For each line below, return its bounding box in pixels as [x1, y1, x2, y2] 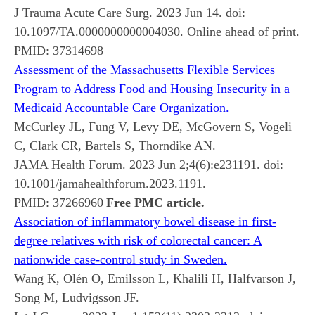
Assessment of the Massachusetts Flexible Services [14, 62, 275, 77]
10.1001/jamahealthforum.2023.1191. [14, 176, 206, 191]
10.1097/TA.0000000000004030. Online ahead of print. [14, 24, 300, 39]
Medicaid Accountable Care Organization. [14, 100, 229, 115]
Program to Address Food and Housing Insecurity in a [14, 81, 290, 96]
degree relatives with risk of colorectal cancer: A [14, 233, 262, 247]
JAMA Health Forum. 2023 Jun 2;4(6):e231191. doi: [14, 157, 283, 172]
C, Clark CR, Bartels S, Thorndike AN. [14, 138, 216, 153]
